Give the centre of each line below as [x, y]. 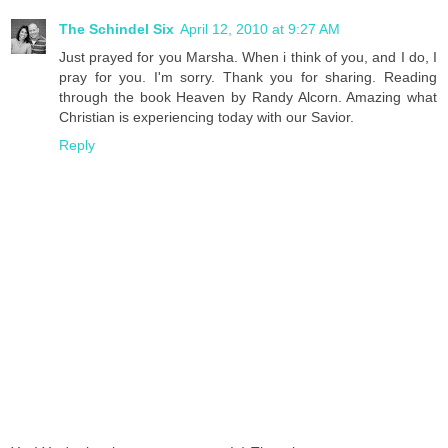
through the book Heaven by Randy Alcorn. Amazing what [248, 96]
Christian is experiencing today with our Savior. [206, 116]
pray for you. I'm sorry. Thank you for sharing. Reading [248, 76]
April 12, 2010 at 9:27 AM [260, 28]
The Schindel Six [116, 28]
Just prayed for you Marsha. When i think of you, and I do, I [248, 56]
